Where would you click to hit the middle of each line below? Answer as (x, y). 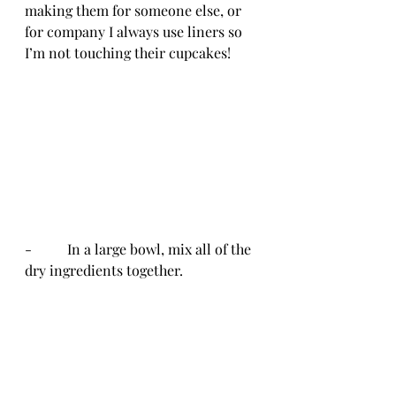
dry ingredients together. (107, 270)
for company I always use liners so (135, 31)
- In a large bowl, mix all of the (140, 249)
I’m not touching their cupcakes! (128, 53)
